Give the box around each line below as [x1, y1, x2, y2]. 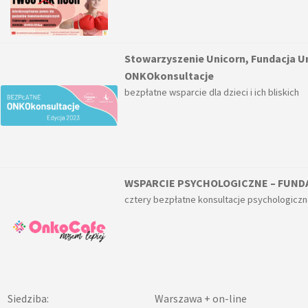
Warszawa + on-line [154, 291, 247, 306]
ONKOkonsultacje [124, 69, 214, 83]
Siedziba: [7, 291, 49, 306]
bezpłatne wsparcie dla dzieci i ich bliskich [124, 86, 303, 99]
